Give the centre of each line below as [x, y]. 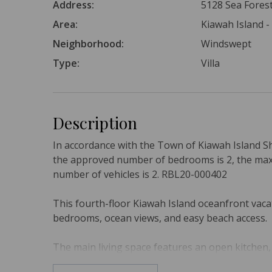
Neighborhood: [88, 43]
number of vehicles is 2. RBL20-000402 [140, 174]
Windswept [226, 43]
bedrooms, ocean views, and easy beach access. [160, 218]
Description [95, 122]
